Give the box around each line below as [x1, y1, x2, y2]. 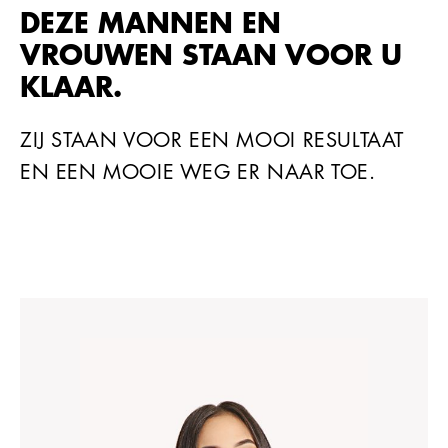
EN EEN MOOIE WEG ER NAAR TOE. [20, 159, 376, 186]
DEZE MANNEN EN [20, 3, 281, 40]
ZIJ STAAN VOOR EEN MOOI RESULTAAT [20, 127, 404, 154]
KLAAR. [20, 67, 122, 104]
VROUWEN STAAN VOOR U [20, 35, 402, 72]
